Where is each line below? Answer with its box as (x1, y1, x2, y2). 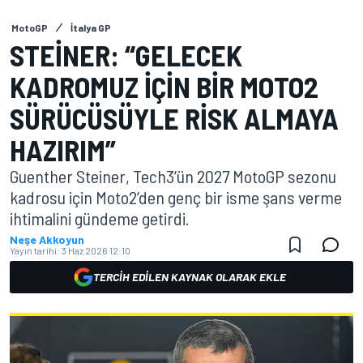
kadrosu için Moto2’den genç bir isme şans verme (10, 186, 342, 207)
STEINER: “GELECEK (10, 37, 242, 72)
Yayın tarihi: (10, 245, 60, 256)
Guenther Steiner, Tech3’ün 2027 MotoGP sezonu (10, 165, 336, 186)
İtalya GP (70, 22, 111, 33)
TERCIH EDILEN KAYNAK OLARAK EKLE (93, 270, 286, 284)
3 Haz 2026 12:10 (62, 245, 130, 256)
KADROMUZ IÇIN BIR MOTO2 (10, 69, 318, 104)
